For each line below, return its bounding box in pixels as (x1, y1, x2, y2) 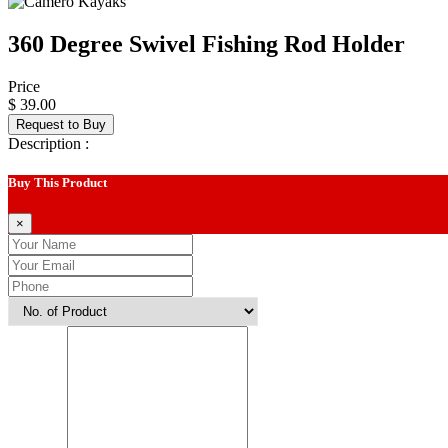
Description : (8, 134, 89, 152)
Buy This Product (8, 174, 107, 190)
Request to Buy (16, 116, 106, 132)
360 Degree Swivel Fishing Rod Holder (8, 30, 405, 57)
